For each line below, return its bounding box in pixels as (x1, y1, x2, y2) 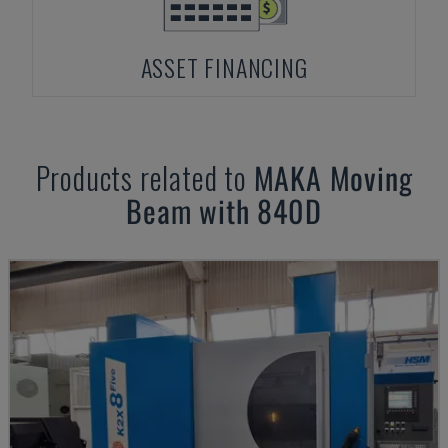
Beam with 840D (126, 188, 322, 233)
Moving (329, 155, 413, 200)
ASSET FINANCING (140, 49, 308, 85)
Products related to (35, 155, 254, 200)
